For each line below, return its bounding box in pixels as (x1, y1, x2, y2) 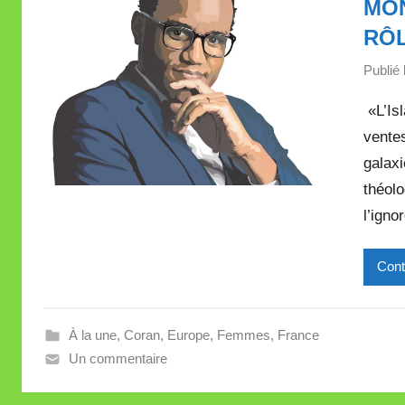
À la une (68, 326, 117, 343)
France (277, 326, 319, 343)
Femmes (216, 326, 270, 343)
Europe (166, 326, 210, 343)
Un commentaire (68, 350, 167, 366)
